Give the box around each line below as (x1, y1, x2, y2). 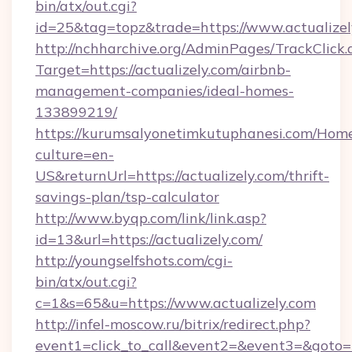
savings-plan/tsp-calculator (35, 188, 219, 206)
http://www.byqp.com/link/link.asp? (35, 209, 266, 227)
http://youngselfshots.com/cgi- (35, 251, 233, 269)
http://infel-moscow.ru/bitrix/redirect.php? (35, 315, 310, 333)
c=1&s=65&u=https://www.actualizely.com (35, 294, 316, 312)
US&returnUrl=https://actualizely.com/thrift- (35, 167, 329, 185)
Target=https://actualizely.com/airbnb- (35, 60, 291, 79)
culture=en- (35, 145, 114, 163)
